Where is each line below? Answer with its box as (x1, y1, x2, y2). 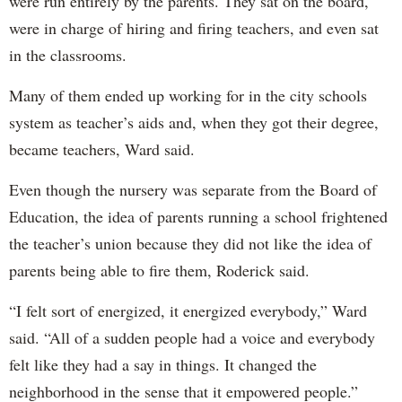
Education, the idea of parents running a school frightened (9, 205, 388, 227)
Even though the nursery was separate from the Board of (9, 178, 377, 200)
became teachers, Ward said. (9, 137, 195, 160)
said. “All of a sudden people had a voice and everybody (9, 326, 375, 348)
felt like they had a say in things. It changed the (9, 353, 317, 375)
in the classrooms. (9, 43, 127, 66)
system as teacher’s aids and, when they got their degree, (9, 110, 379, 133)
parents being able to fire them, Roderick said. (9, 258, 310, 281)
